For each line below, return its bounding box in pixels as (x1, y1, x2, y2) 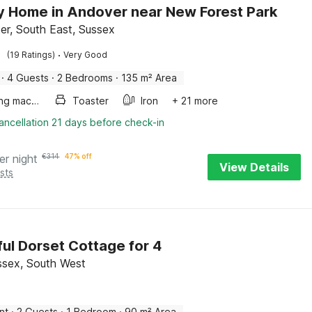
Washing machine (31, 95, 40, 107)
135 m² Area (121, 72, 178, 84)
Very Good (63, 49, 108, 60)
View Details (219, 160, 289, 174)
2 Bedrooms (57, 72, 114, 84)
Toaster (72, 95, 109, 107)
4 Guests (7, 72, 49, 84)
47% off (65, 152, 93, 160)
